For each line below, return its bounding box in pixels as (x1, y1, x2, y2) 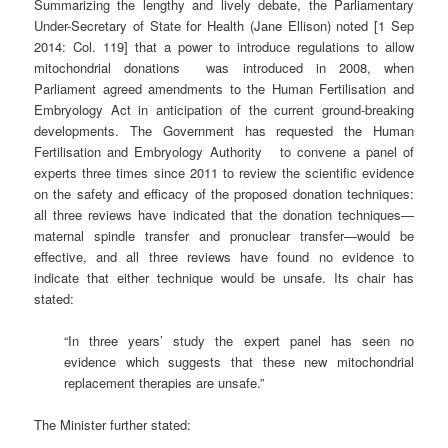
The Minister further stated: (34, 415, 192, 435)
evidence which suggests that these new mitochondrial (64, 352, 414, 372)
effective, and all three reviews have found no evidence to (34, 247, 414, 267)
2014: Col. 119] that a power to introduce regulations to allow (34, 37, 414, 57)
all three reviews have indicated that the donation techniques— (34, 205, 414, 225)
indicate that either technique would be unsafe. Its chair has (34, 268, 414, 288)
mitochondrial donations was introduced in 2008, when (34, 58, 414, 78)
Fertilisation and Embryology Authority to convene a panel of (34, 142, 414, 162)
